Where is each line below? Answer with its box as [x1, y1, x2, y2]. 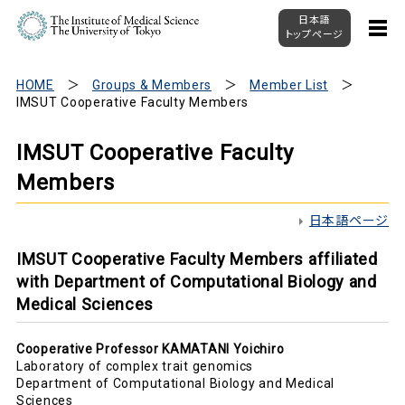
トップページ [285, 29, 344, 41]
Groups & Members [91, 78, 212, 92]
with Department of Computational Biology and [16, 272, 377, 291]
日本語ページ [308, 213, 389, 228]
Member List [250, 78, 328, 92]
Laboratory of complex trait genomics [16, 359, 254, 373]
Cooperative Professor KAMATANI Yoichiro [16, 342, 285, 356]
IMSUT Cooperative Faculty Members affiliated [16, 250, 378, 268]
